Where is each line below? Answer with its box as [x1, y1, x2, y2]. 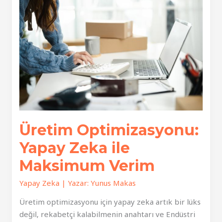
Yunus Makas [91, 178, 136, 188]
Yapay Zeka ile [19, 139, 130, 158]
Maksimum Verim [19, 157, 155, 175]
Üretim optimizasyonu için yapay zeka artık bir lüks [19, 197, 201, 207]
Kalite [19, 14, 40, 24]
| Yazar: [59, 178, 89, 188]
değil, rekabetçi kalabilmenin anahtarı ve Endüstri [19, 209, 196, 220]
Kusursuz [19, 1, 51, 12]
